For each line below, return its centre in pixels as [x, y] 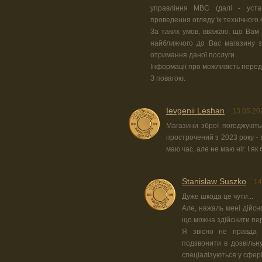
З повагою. [168, 78]
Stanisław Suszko [214, 181]
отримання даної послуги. [193, 55]
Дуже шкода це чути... [218, 196]
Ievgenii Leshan [195, 111]
